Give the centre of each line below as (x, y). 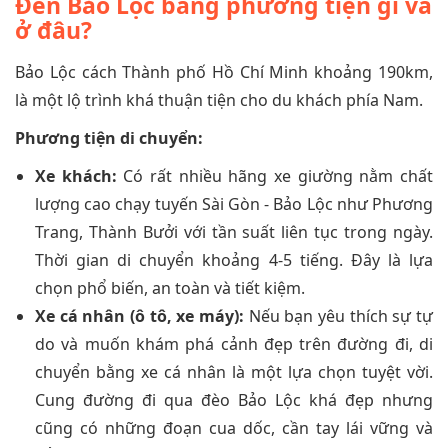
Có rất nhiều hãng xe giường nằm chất (275, 175)
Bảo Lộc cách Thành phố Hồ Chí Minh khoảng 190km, (224, 71)
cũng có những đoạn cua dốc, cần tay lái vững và (234, 427)
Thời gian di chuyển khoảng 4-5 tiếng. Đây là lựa (234, 259)
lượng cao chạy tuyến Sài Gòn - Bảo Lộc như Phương (234, 203)
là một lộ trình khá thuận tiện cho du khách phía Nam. (219, 99)
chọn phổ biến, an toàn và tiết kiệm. (170, 287)
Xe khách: (76, 175)
